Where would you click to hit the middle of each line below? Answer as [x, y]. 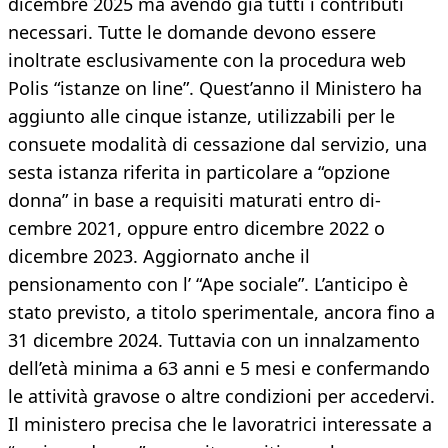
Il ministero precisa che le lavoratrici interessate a [220, 424]
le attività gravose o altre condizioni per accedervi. [221, 396]
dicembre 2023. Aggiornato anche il [159, 256]
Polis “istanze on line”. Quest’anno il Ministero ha [215, 88]
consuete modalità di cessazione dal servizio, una [217, 144]
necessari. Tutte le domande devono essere [192, 32]
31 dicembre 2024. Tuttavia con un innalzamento [214, 340]
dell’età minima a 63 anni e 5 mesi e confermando [219, 368]
